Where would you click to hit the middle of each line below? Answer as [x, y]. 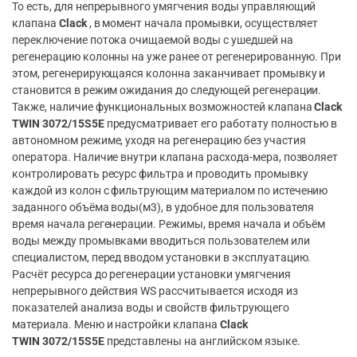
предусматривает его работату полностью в [221, 124]
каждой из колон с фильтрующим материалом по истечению [170, 190]
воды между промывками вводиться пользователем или [161, 241]
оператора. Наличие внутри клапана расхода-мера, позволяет [175, 157]
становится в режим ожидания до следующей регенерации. [167, 90]
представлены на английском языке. [202, 341]
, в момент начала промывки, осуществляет [202, 23]
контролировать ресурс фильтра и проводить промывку [160, 174]
